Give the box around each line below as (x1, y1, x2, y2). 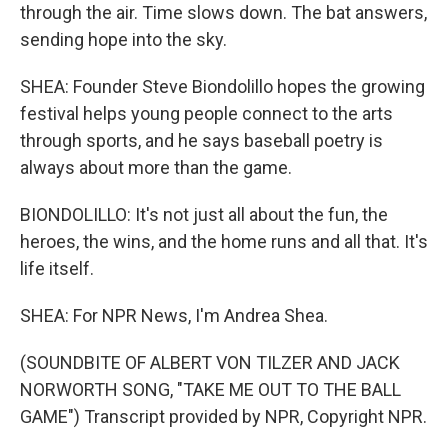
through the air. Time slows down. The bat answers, (20, 2, 427, 23)
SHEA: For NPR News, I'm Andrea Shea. (20, 305, 328, 326)
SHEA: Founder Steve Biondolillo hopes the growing (20, 76, 425, 97)
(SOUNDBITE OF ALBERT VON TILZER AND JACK (20, 352, 400, 373)
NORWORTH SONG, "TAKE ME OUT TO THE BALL (20, 379, 401, 400)
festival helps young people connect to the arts (20, 103, 393, 124)
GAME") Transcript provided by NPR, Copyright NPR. (20, 406, 427, 427)
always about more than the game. (20, 157, 292, 178)
